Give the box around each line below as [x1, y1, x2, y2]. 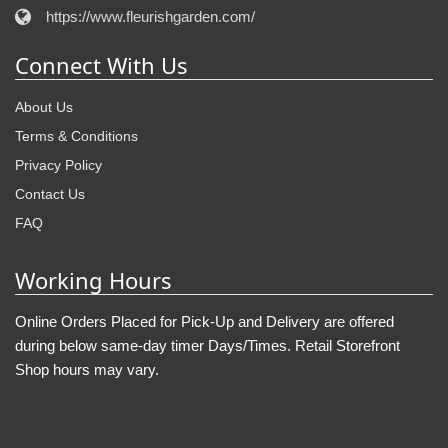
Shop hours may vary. [15, 360, 159, 378]
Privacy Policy [15, 156, 102, 173]
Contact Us [15, 185, 85, 202]
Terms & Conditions [15, 127, 138, 144]
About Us [15, 98, 73, 115]
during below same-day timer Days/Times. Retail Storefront [15, 336, 400, 354]
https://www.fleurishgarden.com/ [46, 7, 255, 25]
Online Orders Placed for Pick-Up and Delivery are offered [15, 312, 394, 330]
